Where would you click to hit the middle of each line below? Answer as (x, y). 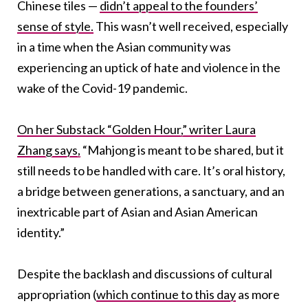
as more (258, 294)
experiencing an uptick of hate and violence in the (149, 67)
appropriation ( (57, 294)
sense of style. (55, 26)
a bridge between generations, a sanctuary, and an (151, 191)
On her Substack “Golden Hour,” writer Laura (136, 129)
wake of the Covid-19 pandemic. (102, 88)
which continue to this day (166, 294)
